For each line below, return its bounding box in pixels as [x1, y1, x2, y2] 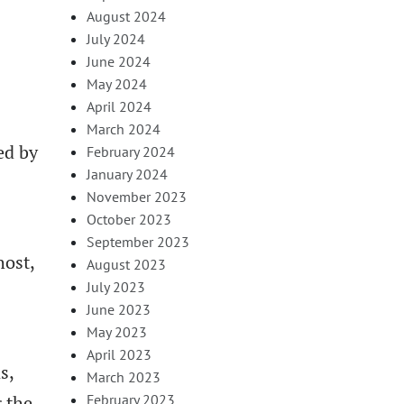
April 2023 [87, 344, 151, 363]
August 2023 [87, 254, 166, 273]
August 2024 [87, 6, 166, 25]
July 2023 [87, 277, 145, 296]
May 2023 [87, 322, 147, 341]
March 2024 [87, 119, 161, 138]
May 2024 [87, 74, 147, 93]
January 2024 [87, 164, 168, 183]
